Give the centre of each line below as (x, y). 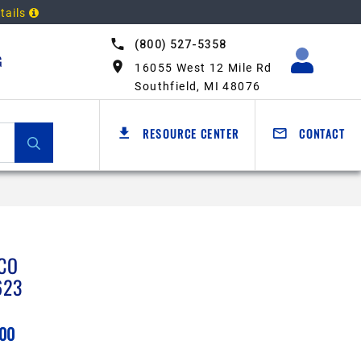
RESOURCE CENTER (189, 134)
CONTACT (320, 134)
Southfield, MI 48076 (198, 86)
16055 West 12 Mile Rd (203, 68)
